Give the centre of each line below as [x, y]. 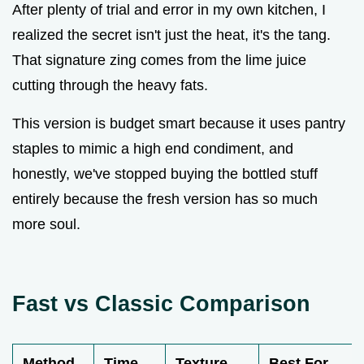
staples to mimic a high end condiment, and [153, 148]
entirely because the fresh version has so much [165, 199]
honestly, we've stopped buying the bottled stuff [165, 173]
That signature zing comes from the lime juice [159, 60]
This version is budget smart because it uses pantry [179, 123]
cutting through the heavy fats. [110, 85]
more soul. [46, 224]
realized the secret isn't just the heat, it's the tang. [171, 35]
